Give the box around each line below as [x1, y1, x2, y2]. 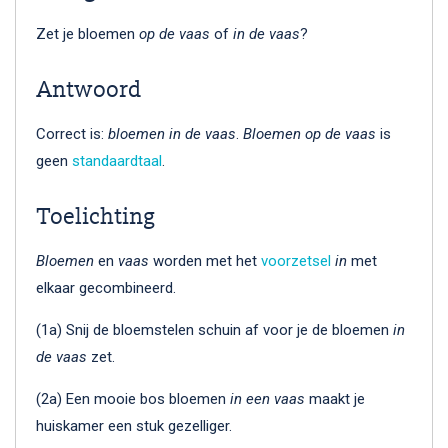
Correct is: [36, 124, 108, 143]
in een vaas [230, 389, 305, 408]
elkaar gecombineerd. [36, 278, 176, 297]
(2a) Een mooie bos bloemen [36, 389, 230, 408]
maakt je [305, 389, 365, 408]
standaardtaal [72, 151, 162, 170]
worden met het [149, 251, 261, 270]
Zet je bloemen [36, 24, 139, 43]
